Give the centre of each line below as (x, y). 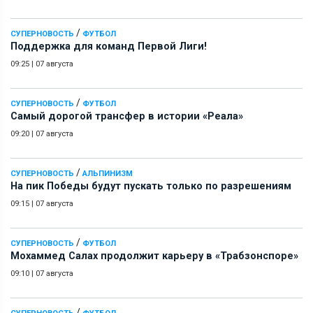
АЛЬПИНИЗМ (108, 173)
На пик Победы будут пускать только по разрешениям (151, 186)
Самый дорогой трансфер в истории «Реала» (127, 116)
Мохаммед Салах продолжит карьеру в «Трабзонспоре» (154, 256)
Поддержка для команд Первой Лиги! (109, 46)
